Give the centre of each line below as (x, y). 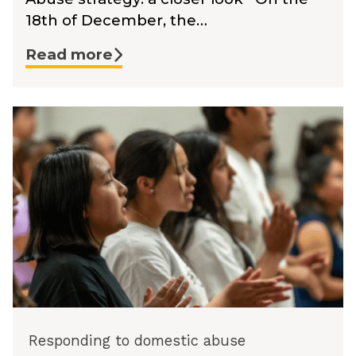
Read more (69, 55)
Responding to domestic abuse (137, 341)
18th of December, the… (116, 21)
